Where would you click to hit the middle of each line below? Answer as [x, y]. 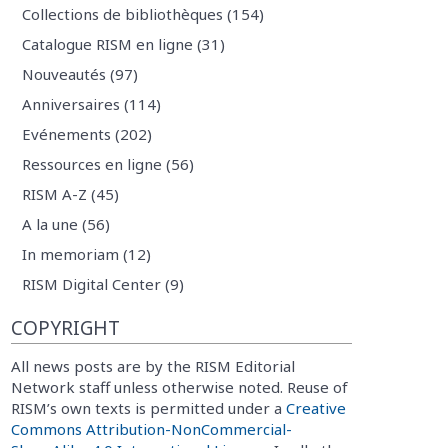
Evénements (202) [86, 133]
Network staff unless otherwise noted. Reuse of [179, 387]
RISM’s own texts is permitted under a [148, 408]
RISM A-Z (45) [70, 193]
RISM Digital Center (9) [102, 283]
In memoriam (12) [86, 253]
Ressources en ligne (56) [107, 163]
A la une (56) [65, 223]
